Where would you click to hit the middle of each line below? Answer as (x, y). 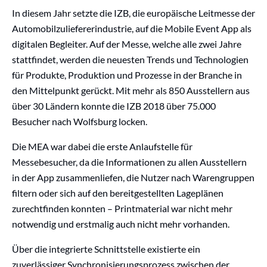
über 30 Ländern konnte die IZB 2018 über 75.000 (114, 106)
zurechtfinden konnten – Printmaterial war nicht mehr (122, 208)
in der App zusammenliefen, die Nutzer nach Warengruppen (133, 177)
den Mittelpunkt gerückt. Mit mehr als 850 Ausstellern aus (131, 90)
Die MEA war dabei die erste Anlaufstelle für (102, 146)
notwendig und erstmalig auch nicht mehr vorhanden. (121, 224)
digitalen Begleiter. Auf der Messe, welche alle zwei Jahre (127, 44)
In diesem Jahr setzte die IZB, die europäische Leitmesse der (133, 13)
